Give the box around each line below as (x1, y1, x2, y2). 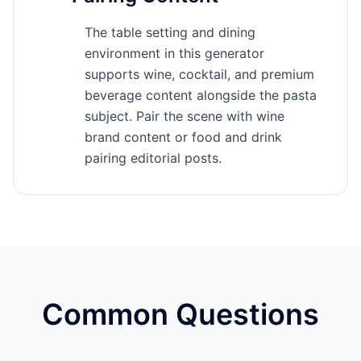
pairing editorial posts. (85, 150, 222, 166)
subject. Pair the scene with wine (85, 108, 284, 124)
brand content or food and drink (85, 129, 282, 145)
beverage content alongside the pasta (85, 87, 317, 103)
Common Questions (42, 297, 319, 332)
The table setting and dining (85, 24, 255, 40)
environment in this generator (85, 45, 264, 61)
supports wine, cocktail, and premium (85, 66, 314, 82)
